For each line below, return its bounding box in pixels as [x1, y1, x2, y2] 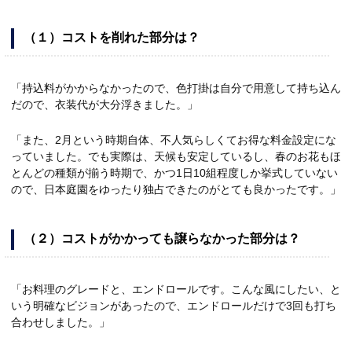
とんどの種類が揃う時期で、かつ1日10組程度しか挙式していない [11, 167, 338, 180]
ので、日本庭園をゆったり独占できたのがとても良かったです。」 [11, 183, 341, 196]
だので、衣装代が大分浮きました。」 [11, 98, 198, 112]
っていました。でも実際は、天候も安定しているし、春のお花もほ [11, 150, 341, 163]
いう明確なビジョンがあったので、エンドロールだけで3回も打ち [11, 299, 336, 313]
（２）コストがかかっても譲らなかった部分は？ [24, 232, 300, 246]
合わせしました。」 [11, 316, 110, 329]
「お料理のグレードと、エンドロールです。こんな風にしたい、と [11, 283, 341, 296]
